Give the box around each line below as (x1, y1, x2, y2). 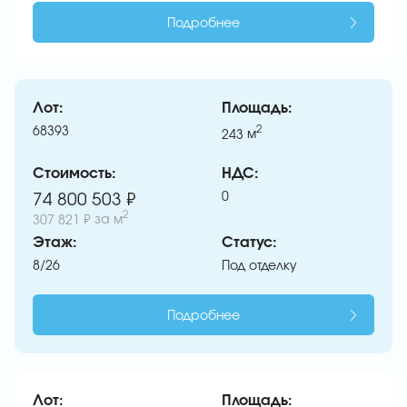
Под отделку (222, 260, 297, 273)
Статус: (222, 235, 277, 251)
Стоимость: (33, 166, 116, 182)
